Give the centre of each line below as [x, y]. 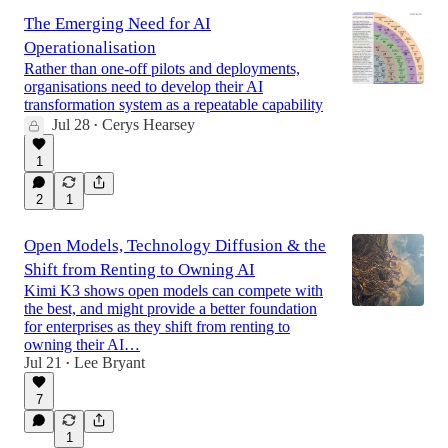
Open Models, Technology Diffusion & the [175, 246]
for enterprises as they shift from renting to [157, 327]
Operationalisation [90, 48]
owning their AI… [82, 345]
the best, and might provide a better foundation [170, 309]
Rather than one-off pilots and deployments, [162, 69]
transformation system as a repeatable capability [173, 105]
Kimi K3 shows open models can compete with [173, 291]
